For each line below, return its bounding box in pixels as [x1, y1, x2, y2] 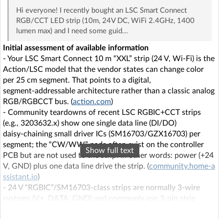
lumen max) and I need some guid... [16, 27, 128, 35]
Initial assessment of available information [3, 44, 149, 52]
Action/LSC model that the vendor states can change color [3, 66, 204, 74]
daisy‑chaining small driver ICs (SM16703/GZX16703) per [3, 130, 200, 138]
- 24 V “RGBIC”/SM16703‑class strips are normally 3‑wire [3, 184, 200, 192]
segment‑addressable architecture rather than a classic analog [3, 87, 215, 95]
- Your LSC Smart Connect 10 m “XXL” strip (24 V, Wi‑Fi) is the [3, 55, 215, 63]
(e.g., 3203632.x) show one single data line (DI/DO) [3, 119, 176, 128]
